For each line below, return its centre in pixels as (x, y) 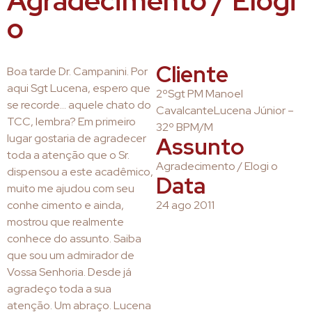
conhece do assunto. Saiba (74, 239)
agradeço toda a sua (59, 289)
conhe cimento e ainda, (65, 205)
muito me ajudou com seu (71, 188)
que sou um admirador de (71, 255)
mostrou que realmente (65, 222)
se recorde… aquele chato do (79, 105)
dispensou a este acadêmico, (80, 172)
